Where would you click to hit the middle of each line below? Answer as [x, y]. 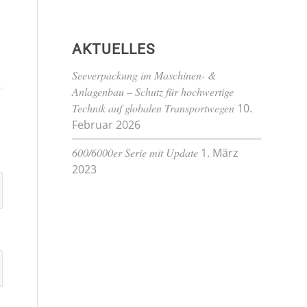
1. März [220, 152]
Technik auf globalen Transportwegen [153, 108]
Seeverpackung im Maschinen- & [145, 75]
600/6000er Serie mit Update [135, 152]
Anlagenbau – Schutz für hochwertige [153, 91]
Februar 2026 [107, 124]
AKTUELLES [114, 49]
